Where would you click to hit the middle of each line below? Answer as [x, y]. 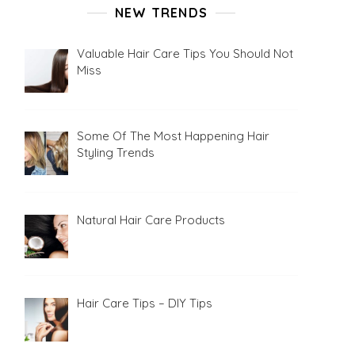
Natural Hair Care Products [151, 219]
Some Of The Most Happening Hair [174, 136]
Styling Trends [116, 153]
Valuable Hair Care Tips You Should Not [185, 53]
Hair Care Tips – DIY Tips [145, 303]
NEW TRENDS [161, 13]
